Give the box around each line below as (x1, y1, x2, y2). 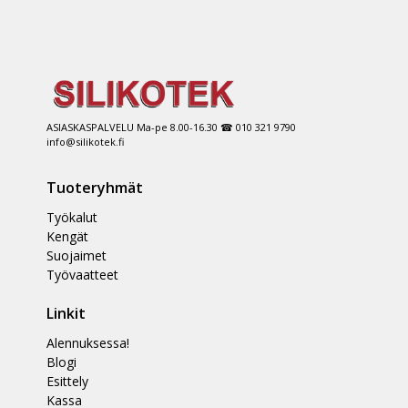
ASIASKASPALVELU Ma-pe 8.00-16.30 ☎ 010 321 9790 (46, 119, 296, 134)
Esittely (46, 372, 88, 390)
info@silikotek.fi (46, 134, 124, 148)
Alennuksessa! (46, 333, 129, 352)
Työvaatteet (46, 265, 118, 283)
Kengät (46, 227, 88, 245)
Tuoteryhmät (46, 177, 143, 198)
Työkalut (46, 208, 97, 226)
